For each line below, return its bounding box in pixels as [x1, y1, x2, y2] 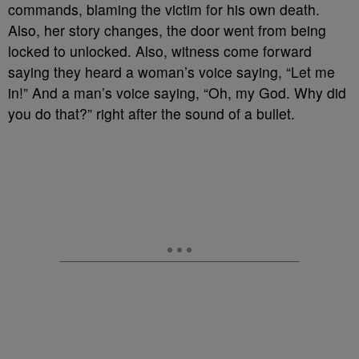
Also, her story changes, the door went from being [8, 20, 326, 40]
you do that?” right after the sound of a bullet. [8, 103, 295, 123]
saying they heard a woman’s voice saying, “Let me [8, 62, 335, 82]
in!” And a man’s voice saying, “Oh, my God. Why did [8, 83, 346, 103]
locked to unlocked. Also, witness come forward [8, 41, 312, 61]
